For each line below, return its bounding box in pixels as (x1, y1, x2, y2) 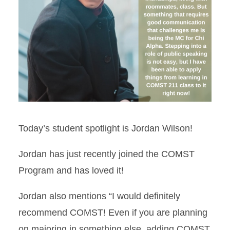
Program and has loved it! (18, 165, 124, 176)
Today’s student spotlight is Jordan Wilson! (18, 123, 193, 133)
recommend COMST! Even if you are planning (18, 207, 207, 218)
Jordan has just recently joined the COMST (18, 149, 195, 159)
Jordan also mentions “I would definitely (18, 191, 180, 201)
